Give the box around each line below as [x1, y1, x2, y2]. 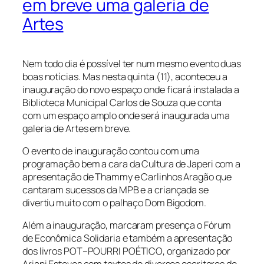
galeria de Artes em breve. [22, 121, 131, 135]
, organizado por [163, 245, 230, 258]
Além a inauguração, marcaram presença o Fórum [22, 219, 231, 232]
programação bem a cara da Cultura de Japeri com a [22, 157, 241, 171]
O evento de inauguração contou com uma [22, 144, 200, 158]
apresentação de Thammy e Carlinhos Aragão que [22, 170, 232, 184]
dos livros [22, 245, 64, 258]
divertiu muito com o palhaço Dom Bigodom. [22, 196, 206, 210]
